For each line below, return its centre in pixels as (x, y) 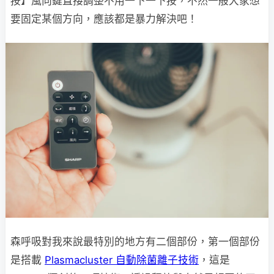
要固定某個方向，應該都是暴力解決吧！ (104, 19)
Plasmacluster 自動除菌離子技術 (122, 260)
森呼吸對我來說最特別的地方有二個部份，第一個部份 (135, 242)
